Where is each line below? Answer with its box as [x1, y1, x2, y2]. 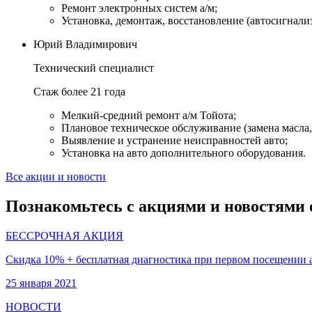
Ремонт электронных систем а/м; [61, 2, 217, 15]
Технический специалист [33, 62, 154, 75]
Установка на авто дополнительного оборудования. [61, 147, 306, 159]
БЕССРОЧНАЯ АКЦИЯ [6, 229, 123, 242]
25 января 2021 [6, 276, 77, 289]
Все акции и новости [6, 171, 106, 183]
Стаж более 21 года [33, 86, 125, 98]
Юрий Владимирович [33, 38, 137, 51]
